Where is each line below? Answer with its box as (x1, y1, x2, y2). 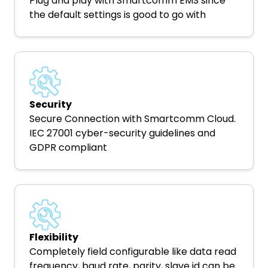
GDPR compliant (29, 141, 107, 154)
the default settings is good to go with (29, 8, 206, 22)
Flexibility (29, 230, 78, 244)
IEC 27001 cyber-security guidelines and (29, 126, 215, 140)
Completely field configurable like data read (29, 245, 236, 258)
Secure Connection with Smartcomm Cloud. (29, 112, 236, 126)
